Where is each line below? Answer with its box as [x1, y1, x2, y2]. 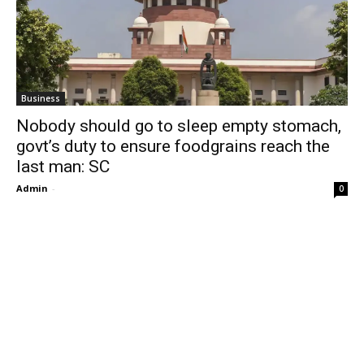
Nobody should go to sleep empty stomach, [16, 116, 341, 136]
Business [21, 93, 60, 104]
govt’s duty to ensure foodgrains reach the [16, 136, 330, 156]
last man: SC [16, 157, 110, 176]
